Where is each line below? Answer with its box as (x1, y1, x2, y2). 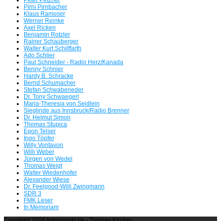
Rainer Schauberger (24, 37, 78, 45)
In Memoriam (24, 203, 59, 211)
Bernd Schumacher (24, 79, 75, 86)
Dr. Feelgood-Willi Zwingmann (24, 183, 105, 190)
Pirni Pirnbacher (24, 3, 67, 10)
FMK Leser (24, 196, 53, 204)
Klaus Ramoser (24, 10, 65, 17)
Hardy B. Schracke (24, 72, 74, 79)
